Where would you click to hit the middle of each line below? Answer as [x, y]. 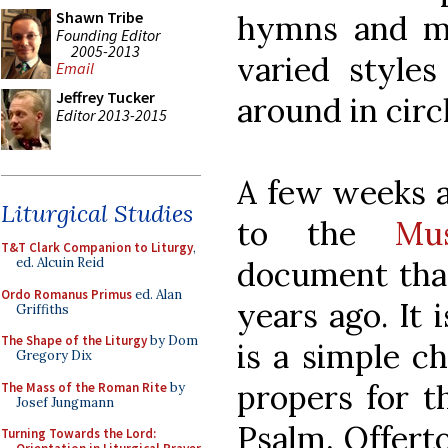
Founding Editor [108, 34]
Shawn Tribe [99, 17]
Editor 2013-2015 [111, 114]
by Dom [172, 340]
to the [316, 233]
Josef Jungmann [65, 402]
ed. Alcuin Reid [60, 262]
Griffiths [42, 309]
